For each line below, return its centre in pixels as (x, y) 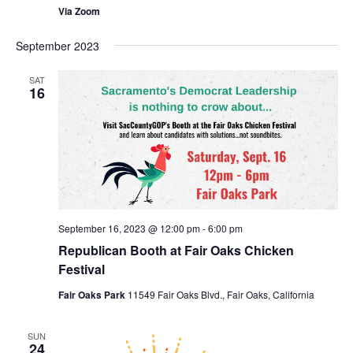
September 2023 (57, 45)
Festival (81, 269)
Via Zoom (79, 11)
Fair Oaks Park (93, 295)
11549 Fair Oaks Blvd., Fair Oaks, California (221, 295)
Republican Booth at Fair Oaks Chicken (176, 251)
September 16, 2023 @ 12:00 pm (129, 229)
